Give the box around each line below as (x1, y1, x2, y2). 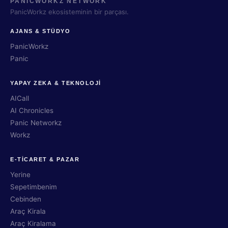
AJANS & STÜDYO (10, 28, 71, 34)
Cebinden (10, 195, 41, 203)
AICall (10, 94, 29, 102)
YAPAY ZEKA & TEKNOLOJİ (10, 80, 101, 86)
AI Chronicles (10, 106, 53, 115)
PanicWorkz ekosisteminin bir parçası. (10, 8, 129, 16)
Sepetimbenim (10, 183, 57, 191)
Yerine (10, 170, 31, 179)
